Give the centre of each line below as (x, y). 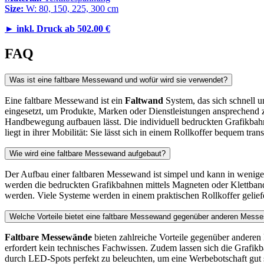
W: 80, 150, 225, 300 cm (71, 8)
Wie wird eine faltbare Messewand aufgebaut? (88, 153)
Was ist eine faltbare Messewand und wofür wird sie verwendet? (118, 80)
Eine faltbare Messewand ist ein (65, 100)
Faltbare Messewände (48, 237)
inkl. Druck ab (44, 28)
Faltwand (144, 100)
